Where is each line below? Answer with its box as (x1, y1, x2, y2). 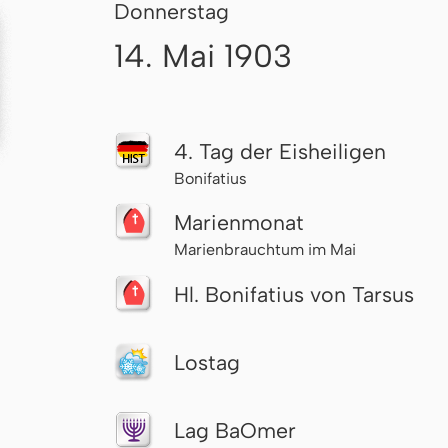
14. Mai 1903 (114, 36, 292, 75)
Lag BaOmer (174, 417, 296, 443)
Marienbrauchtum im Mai (174, 240, 356, 260)
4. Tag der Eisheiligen (174, 138, 386, 164)
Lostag (174, 349, 240, 375)
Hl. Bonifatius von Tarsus (174, 281, 414, 307)
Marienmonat (174, 210, 304, 236)
